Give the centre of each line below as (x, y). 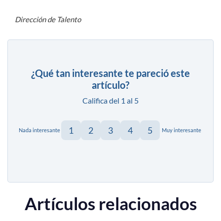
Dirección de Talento (48, 19)
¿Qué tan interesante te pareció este (110, 73)
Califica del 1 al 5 (110, 100)
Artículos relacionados (110, 203)
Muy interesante (182, 130)
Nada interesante (39, 130)
